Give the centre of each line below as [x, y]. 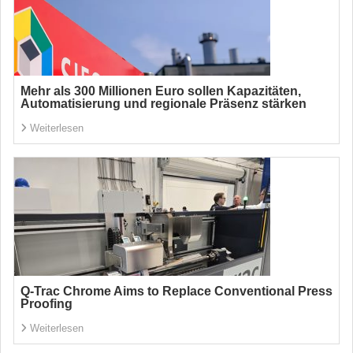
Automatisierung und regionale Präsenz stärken [163, 104]
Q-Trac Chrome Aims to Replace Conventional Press [176, 291]
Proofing [46, 304]
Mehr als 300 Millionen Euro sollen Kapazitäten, [161, 91]
